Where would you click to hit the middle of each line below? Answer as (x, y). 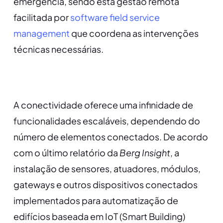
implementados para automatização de (96, 201)
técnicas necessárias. (58, 49)
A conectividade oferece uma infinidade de (103, 105)
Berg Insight (145, 153)
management (41, 33)
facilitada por (42, 17)
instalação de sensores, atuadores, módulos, (107, 169)
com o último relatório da (66, 153)
